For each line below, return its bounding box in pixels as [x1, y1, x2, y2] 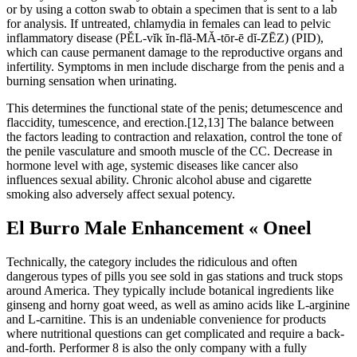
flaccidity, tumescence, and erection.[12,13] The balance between [6, 116, 334, 130]
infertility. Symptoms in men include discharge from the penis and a [6, 60, 344, 74]
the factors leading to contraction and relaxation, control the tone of [6, 130, 342, 144]
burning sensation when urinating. [6, 74, 177, 88]
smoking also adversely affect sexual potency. [6, 187, 235, 202]
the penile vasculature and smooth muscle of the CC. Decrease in [6, 144, 332, 159]
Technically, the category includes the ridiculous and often [6, 255, 297, 269]
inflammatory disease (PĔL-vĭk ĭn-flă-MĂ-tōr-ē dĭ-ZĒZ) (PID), [6, 31, 324, 45]
